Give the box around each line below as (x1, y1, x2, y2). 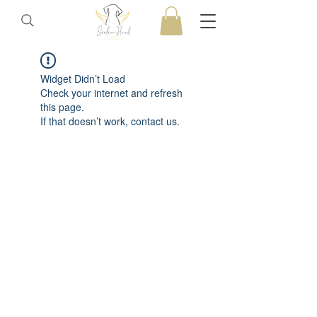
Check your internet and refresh (40, 85, 183, 100)
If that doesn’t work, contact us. (40, 113, 180, 128)
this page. (40, 99, 84, 114)
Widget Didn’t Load (40, 71, 125, 86)
